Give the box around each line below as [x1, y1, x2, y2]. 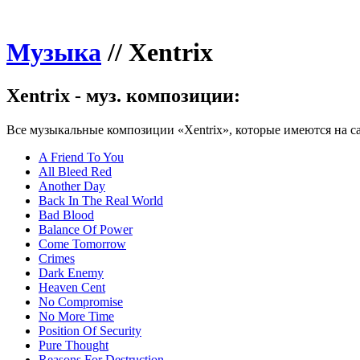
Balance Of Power [39, 222, 133, 236]
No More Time [39, 309, 114, 323]
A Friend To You [39, 149, 124, 164]
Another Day [39, 178, 105, 193]
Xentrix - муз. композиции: [6, 84, 240, 106]
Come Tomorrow [39, 236, 126, 251]
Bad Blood [39, 207, 94, 222]
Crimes [39, 251, 75, 265]
